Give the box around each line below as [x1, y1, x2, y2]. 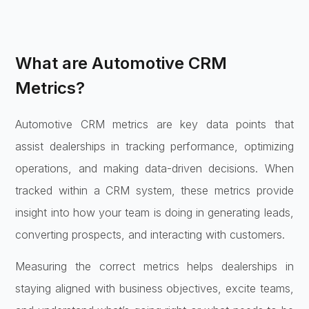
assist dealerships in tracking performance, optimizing [15, 139, 294, 153]
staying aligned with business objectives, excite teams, [15, 281, 294, 295]
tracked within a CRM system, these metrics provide [15, 183, 294, 197]
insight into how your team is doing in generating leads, [15, 205, 294, 219]
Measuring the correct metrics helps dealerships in [15, 259, 294, 273]
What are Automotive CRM [15, 52, 228, 73]
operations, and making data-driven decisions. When [15, 161, 294, 175]
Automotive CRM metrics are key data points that [15, 117, 294, 131]
